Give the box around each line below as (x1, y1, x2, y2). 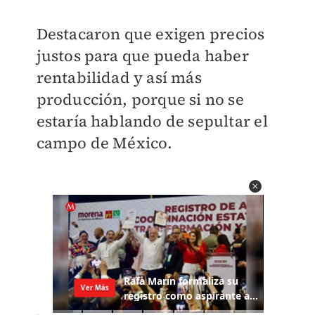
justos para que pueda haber (36, 45, 249, 66)
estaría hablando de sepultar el (36, 110, 268, 131)
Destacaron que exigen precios (36, 23, 265, 44)
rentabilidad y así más (36, 67, 202, 88)
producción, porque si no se (36, 89, 244, 110)
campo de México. (36, 132, 173, 153)
